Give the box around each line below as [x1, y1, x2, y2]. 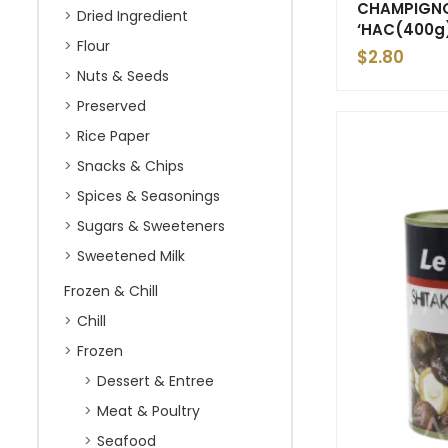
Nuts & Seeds [77, 66, 169, 86]
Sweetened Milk [77, 246, 185, 266]
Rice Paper [77, 126, 150, 146]
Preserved [77, 96, 146, 116]
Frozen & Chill [64, 281, 158, 301]
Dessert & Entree [97, 371, 214, 391]
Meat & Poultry [97, 401, 200, 421]
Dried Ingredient [77, 6, 188, 26]
